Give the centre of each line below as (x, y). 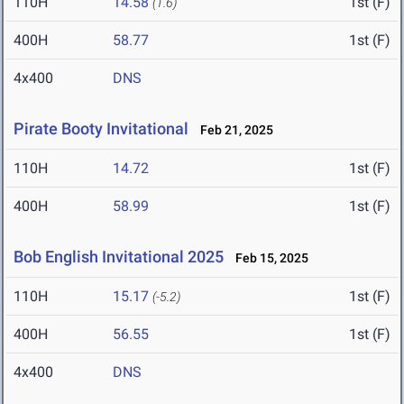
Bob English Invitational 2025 (119, 257)
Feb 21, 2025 (233, 130)
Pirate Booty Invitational (101, 129)
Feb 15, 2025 (268, 258)
